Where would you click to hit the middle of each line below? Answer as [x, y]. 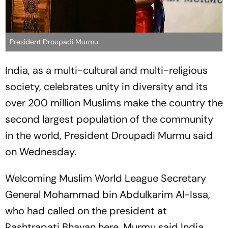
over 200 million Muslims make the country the [114, 103]
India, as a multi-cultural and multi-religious [106, 70]
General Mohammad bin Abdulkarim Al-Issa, [108, 194]
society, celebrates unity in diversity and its [106, 86]
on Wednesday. [42, 151]
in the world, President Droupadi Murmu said [109, 135]
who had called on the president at [86, 210]
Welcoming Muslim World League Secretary [106, 178]
